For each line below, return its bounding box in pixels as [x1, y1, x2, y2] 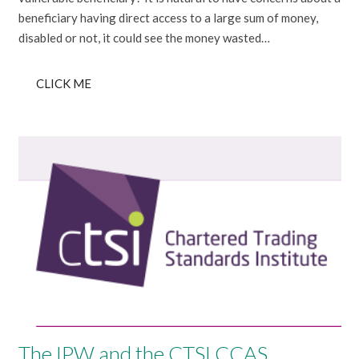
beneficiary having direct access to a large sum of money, [18, 10, 318, 26]
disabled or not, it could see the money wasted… [18, 30, 270, 46]
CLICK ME [36, 75, 91, 91]
